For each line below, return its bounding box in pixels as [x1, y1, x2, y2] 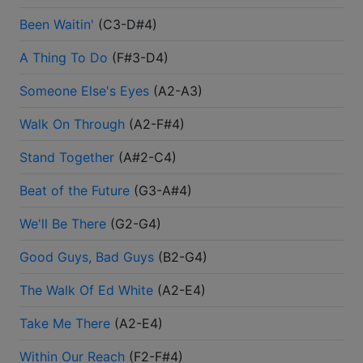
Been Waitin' [19, 16, 94, 33]
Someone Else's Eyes [19, 83, 149, 100]
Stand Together [19, 149, 114, 166]
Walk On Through [19, 116, 125, 133]
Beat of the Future [19, 182, 130, 199]
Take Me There [19, 315, 110, 332]
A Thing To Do [19, 49, 108, 66]
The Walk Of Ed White [19, 282, 153, 299]
